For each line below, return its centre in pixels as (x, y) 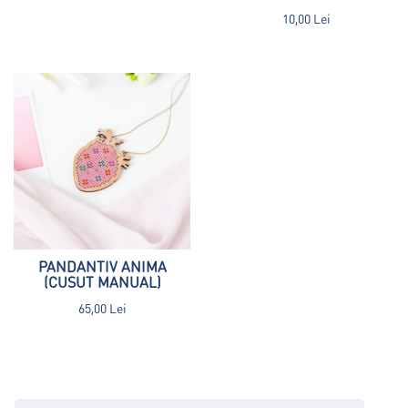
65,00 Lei (102, 307)
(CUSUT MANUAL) (102, 281)
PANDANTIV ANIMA (102, 266)
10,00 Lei (306, 18)
